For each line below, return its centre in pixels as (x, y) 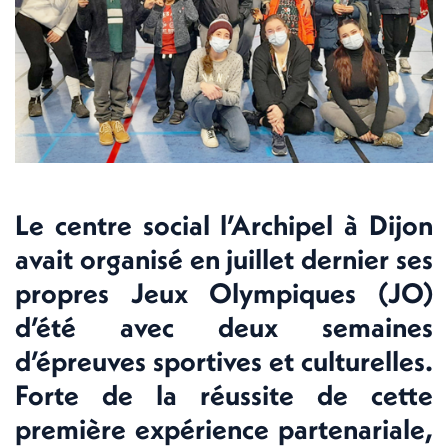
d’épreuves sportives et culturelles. (224, 360)
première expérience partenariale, (224, 428)
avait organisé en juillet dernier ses (224, 258)
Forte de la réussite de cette (224, 394)
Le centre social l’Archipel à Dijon (224, 224)
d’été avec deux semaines (224, 326)
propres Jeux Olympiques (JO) (224, 292)
